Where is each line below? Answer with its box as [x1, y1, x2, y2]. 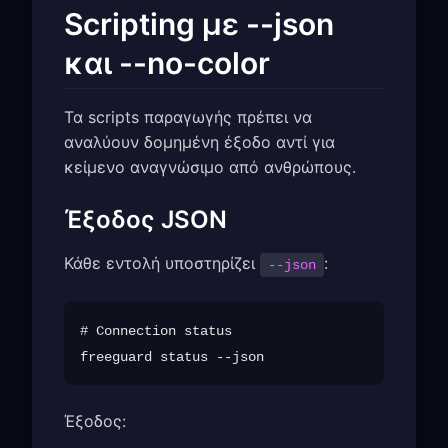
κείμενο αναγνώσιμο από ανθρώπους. [64, 156, 356, 177]
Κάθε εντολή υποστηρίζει [64, 252, 260, 273]
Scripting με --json [64, 6, 334, 43]
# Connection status [80, 322, 232, 339]
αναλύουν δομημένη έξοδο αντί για [64, 131, 335, 152]
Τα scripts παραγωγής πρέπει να [64, 106, 312, 127]
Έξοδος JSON [64, 204, 227, 234]
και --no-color [64, 45, 270, 82]
